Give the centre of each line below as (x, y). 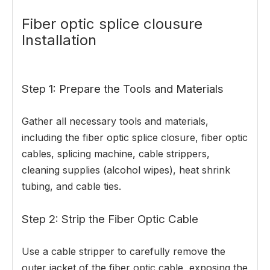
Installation (59, 40)
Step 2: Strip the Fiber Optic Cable (110, 219)
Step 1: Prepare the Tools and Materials (123, 89)
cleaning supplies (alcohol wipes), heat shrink (126, 170)
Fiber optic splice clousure (112, 24)
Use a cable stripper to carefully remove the (124, 252)
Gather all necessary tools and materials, (115, 121)
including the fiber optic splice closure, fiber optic (135, 138)
